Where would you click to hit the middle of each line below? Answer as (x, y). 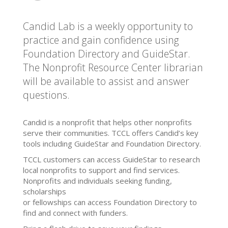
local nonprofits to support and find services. (101, 170)
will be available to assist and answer (106, 81)
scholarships (45, 192)
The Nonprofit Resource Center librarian (113, 68)
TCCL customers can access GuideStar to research (111, 160)
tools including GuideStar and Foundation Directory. (112, 144)
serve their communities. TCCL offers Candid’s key (111, 133)
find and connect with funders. (75, 213)
